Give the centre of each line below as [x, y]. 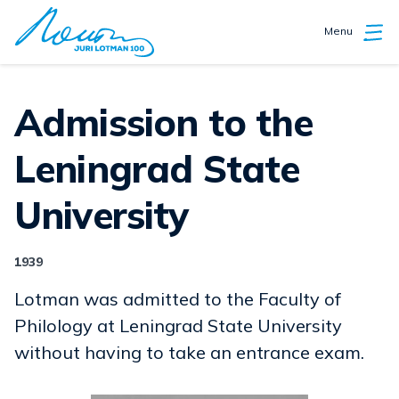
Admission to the [28, 122]
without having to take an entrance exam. [189, 352]
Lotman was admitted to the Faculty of [178, 299]
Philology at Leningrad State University [178, 326]
